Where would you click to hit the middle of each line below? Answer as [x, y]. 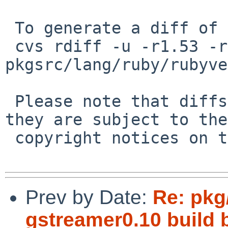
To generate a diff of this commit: [10, 28]
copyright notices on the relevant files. [10, 138]
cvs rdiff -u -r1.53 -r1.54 [10, 46]
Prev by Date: [89, 197]
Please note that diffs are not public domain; [10, 101]
